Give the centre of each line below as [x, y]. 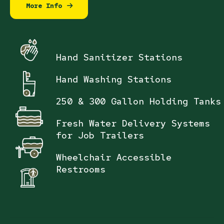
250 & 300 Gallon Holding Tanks [139, 101]
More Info [44, 5]
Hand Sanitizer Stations [119, 57]
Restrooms [81, 169]
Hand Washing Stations [114, 79]
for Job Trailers [100, 135]
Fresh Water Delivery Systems [133, 123]
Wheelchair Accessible [114, 157]
